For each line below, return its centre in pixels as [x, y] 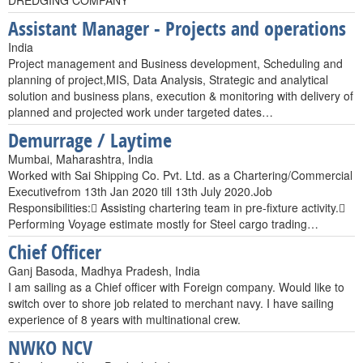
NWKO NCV [50, 348]
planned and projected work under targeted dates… [141, 112]
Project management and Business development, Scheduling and [175, 63]
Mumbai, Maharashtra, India [81, 159]
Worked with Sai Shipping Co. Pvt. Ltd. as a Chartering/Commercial [180, 175]
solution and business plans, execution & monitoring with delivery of [181, 96]
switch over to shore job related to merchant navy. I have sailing [171, 303]
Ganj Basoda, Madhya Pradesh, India [104, 271]
